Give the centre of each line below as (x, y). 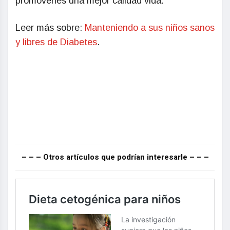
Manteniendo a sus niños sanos (150, 28)
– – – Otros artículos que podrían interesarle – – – (115, 157)
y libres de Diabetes (56, 42)
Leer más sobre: (50, 28)
